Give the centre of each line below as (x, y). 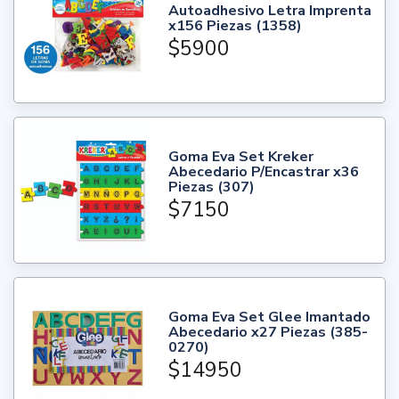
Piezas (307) (212, 187)
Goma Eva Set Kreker (241, 156)
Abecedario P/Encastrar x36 (264, 171)
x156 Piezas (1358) (236, 26)
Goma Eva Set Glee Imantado (270, 318)
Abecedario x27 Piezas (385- (269, 333)
